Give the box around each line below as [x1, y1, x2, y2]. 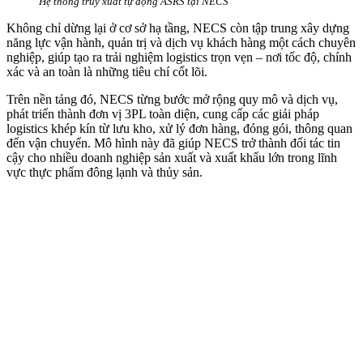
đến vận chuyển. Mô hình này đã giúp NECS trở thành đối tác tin [6, 136, 340, 151]
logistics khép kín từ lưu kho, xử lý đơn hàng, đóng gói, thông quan [6, 122, 352, 136]
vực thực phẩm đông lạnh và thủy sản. [6, 165, 203, 180]
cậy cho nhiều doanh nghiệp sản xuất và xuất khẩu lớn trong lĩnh [6, 151, 337, 165]
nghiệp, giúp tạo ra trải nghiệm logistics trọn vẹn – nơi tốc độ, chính [6, 50, 352, 65]
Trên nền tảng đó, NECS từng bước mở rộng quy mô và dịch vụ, [6, 92, 338, 107]
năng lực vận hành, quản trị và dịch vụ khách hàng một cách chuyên [6, 36, 356, 50]
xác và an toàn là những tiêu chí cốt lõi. [6, 65, 207, 79]
